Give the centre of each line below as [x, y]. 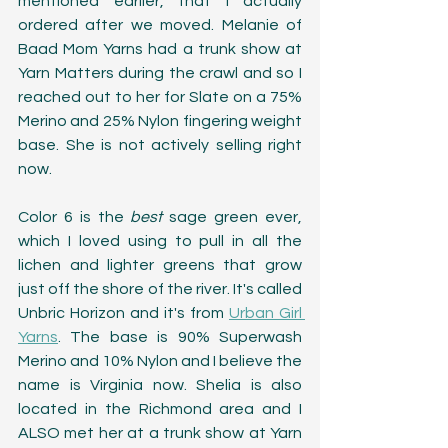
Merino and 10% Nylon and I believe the [160, 360]
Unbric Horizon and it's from [123, 312]
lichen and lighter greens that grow [160, 264]
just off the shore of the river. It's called [160, 288]
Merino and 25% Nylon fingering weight [160, 120]
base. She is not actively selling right [160, 144]
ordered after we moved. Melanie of [160, 24]
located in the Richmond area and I [160, 408]
